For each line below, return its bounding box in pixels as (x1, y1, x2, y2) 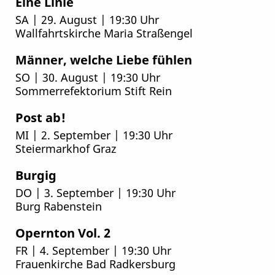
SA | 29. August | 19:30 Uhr (15, 11, 159, 27)
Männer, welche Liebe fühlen (15, 51, 192, 69)
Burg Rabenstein (15, 198, 102, 214)
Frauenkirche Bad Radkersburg (15, 255, 176, 271)
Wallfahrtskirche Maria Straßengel (15, 25, 193, 41)
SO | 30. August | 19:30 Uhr (15, 69, 160, 85)
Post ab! (15, 109, 66, 126)
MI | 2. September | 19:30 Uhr (15, 126, 172, 142)
